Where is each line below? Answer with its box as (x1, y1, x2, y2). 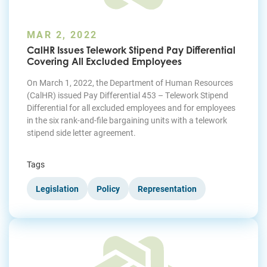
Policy (97, 183, 120, 195)
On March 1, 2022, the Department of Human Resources (27, 77, 233, 89)
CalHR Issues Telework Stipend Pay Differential (27, 44, 235, 57)
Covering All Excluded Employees (27, 55, 182, 68)
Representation (138, 183, 197, 195)
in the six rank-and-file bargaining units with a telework (27, 114, 227, 126)
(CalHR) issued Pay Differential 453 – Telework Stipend (27, 89, 228, 101)
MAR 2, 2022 (27, 28, 98, 41)
